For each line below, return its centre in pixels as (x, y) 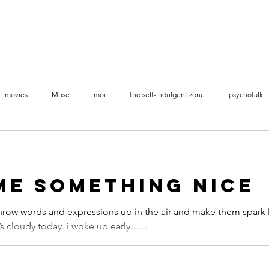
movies (16, 94)
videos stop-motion (41, 142)
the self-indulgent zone (167, 94)
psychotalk (246, 94)
